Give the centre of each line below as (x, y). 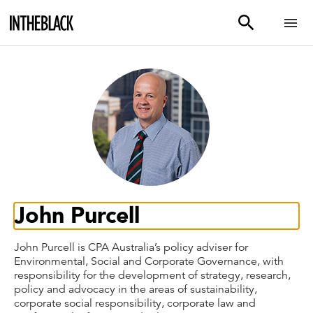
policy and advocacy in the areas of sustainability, (136, 289)
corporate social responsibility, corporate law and (135, 303)
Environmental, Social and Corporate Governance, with (149, 261)
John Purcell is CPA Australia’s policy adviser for (131, 247)
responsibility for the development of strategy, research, (152, 275)
